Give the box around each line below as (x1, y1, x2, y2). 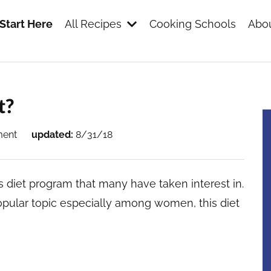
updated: (31, 129, 73, 140)
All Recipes (65, 18, 122, 30)
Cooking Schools (149, 18, 236, 30)
